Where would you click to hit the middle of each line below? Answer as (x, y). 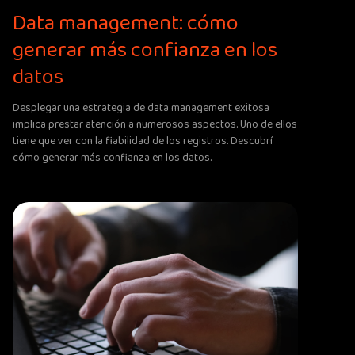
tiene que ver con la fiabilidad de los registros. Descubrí (143, 141)
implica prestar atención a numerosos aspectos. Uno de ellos (155, 124)
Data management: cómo (126, 23)
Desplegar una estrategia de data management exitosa (141, 107)
